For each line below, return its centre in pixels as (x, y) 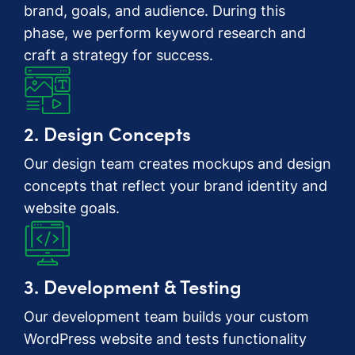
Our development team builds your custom (166, 316)
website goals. (72, 208)
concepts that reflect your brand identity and (176, 185)
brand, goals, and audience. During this (155, 10)
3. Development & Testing (133, 285)
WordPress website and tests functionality (165, 338)
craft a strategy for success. (118, 55)
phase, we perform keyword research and (165, 32)
